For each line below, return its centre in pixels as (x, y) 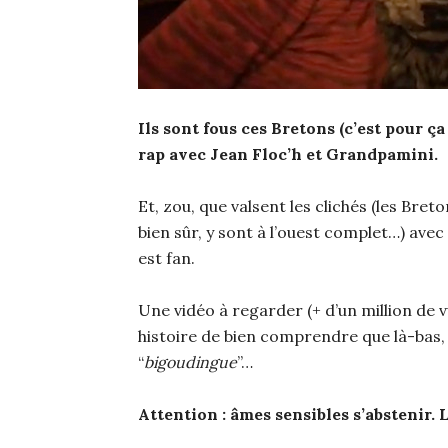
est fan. (166, 257)
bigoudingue (190, 361)
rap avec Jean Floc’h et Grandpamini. (288, 153)
